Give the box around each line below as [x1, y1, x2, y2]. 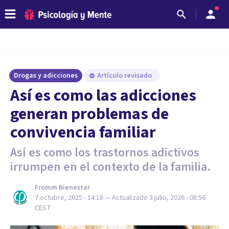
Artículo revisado [97, 71, 153, 81]
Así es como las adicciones [10, 84, 196, 107]
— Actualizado [105, 193, 149, 203]
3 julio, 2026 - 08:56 [149, 193, 205, 203]
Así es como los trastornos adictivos [10, 144, 199, 162]
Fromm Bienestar [35, 182, 90, 193]
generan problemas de [10, 102, 169, 126]
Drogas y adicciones [14, 71, 78, 81]
